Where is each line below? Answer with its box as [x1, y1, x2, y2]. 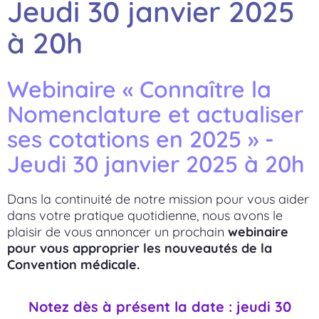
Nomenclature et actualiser [7, 100, 303, 129]
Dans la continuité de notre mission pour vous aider [7, 191, 309, 208]
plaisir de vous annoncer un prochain [7, 224, 228, 241]
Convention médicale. [7, 256, 140, 273]
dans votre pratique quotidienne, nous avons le [7, 207, 283, 224]
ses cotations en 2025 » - [7, 125, 274, 154]
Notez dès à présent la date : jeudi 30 [28, 297, 291, 315]
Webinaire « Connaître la [7, 75, 271, 104]
